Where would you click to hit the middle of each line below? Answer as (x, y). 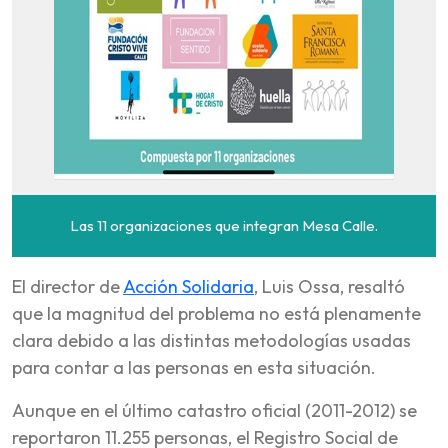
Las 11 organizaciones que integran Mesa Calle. (224, 225)
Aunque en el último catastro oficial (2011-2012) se (214, 410)
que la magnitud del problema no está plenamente (216, 313)
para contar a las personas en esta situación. (194, 367)
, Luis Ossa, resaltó (329, 286)
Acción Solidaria (188, 286)
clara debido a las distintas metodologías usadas (211, 340)
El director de (67, 286)
